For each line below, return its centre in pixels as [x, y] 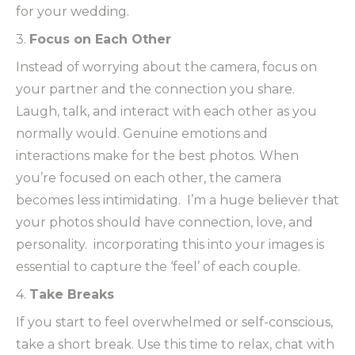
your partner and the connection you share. [155, 90]
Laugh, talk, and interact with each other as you [166, 112]
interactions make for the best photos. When [157, 156]
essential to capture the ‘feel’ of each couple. [158, 267]
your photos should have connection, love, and [164, 223]
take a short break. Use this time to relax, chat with [175, 345]
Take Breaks [72, 295]
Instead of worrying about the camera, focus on [166, 67]
